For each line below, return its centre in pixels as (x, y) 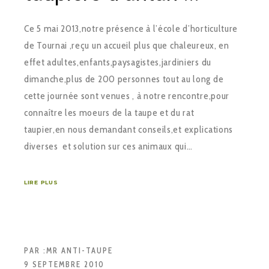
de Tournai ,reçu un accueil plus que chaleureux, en (127, 45)
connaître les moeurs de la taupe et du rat (109, 112)
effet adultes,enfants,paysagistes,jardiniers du (118, 62)
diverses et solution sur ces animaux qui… (108, 146)
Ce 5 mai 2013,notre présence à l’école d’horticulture (131, 28)
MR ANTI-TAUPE (80, 250)
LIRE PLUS (41, 182)
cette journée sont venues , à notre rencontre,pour (127, 95)
